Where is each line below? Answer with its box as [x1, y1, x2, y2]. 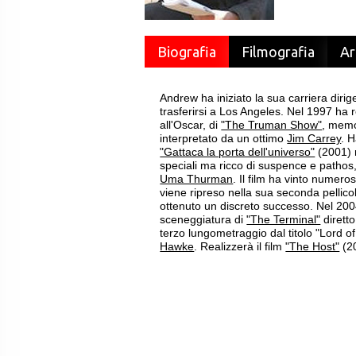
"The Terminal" [246, 213, 321, 226]
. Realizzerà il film [194, 240, 286, 253]
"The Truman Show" [221, 118, 323, 131]
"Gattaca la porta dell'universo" [160, 145, 315, 158]
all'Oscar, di [160, 118, 222, 131]
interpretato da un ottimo [160, 132, 288, 145]
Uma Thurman [160, 172, 234, 185]
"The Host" [285, 240, 340, 253]
